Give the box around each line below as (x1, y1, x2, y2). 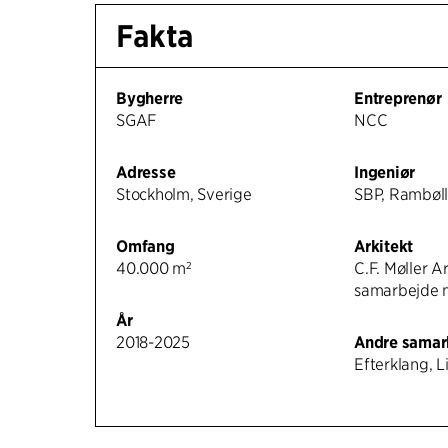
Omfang (116, 237, 175, 257)
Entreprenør (354, 89, 442, 109)
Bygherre (116, 89, 184, 109)
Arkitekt (354, 237, 414, 257)
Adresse (116, 163, 176, 183)
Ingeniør (354, 163, 416, 183)
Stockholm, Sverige (116, 185, 252, 205)
